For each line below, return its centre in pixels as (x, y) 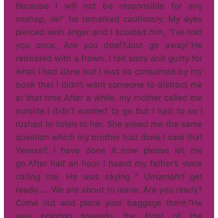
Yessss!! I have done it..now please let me (109, 150)
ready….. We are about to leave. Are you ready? (109, 190)
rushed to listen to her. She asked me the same (109, 124)
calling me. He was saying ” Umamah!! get (109, 177)
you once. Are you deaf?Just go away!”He (109, 45)
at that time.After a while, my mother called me (109, 98)
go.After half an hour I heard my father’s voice (109, 163)
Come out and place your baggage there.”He (109, 203)
